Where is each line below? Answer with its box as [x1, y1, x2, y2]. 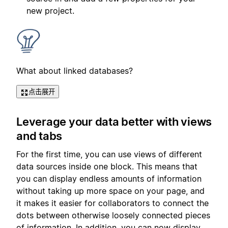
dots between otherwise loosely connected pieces [16, 210, 210, 221]
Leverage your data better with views [16, 115, 212, 128]
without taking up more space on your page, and [16, 186, 205, 196]
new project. [26, 6, 74, 16]
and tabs [16, 129, 62, 142]
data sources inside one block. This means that [16, 161, 197, 172]
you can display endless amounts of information [16, 174, 202, 184]
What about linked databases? [16, 66, 133, 76]
